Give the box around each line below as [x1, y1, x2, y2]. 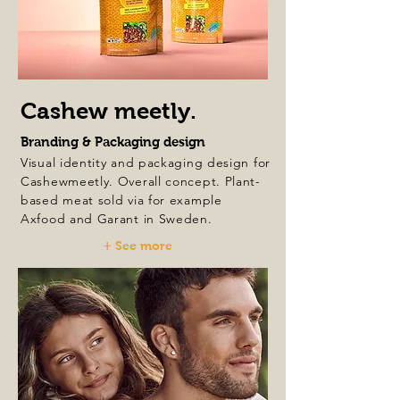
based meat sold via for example [21, 192, 222, 208]
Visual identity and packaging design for [21, 154, 271, 171]
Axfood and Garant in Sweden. [21, 211, 212, 227]
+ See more [104, 238, 172, 253]
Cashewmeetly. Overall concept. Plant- [21, 173, 261, 189]
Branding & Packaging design [21, 134, 205, 149]
